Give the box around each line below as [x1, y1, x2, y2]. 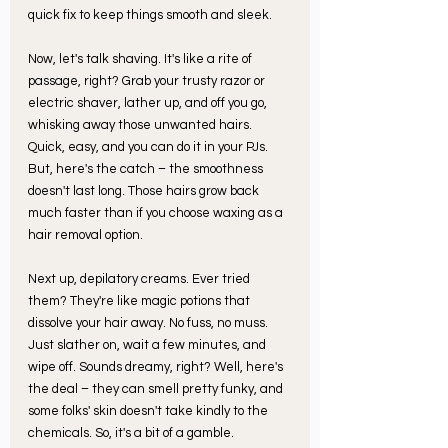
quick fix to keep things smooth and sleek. [28, 7, 272, 22]
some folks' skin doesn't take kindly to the [28, 403, 271, 418]
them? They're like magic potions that [28, 293, 253, 308]
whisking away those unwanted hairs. [28, 117, 255, 132]
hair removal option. [28, 227, 146, 242]
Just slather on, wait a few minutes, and [28, 337, 269, 352]
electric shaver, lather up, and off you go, [28, 95, 270, 110]
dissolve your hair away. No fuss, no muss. [28, 315, 271, 330]
